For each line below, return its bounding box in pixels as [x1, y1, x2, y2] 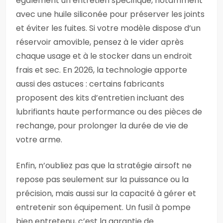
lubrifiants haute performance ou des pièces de [16, 106, 202, 117]
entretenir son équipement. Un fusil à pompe [16, 202, 191, 213]
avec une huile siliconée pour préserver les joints [16, 8, 205, 20]
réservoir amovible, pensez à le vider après [16, 36, 184, 48]
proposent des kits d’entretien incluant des [16, 92, 184, 104]
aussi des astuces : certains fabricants [16, 78, 164, 90]
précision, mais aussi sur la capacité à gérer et [16, 188, 196, 199]
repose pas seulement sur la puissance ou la [16, 174, 189, 185]
